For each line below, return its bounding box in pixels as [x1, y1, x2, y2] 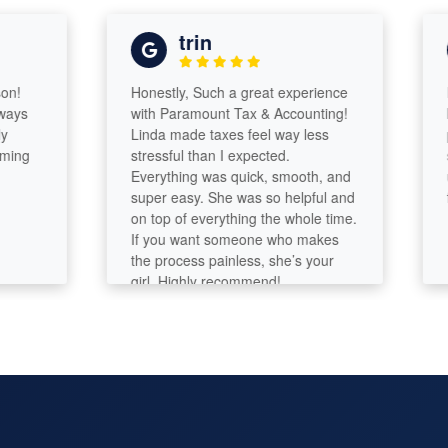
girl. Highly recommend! [102, 271, 253, 292]
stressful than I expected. [102, 145, 262, 166]
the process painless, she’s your [102, 250, 306, 271]
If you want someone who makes [102, 229, 311, 250]
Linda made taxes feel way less [102, 124, 301, 145]
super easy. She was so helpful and [102, 187, 327, 208]
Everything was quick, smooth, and [102, 166, 323, 187]
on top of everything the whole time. [102, 208, 329, 229]
